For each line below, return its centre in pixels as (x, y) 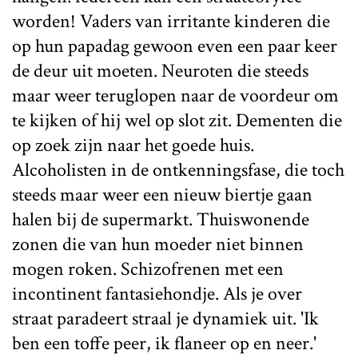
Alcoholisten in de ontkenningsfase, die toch (178, 170)
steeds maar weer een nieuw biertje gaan (162, 195)
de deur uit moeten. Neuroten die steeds (160, 71)
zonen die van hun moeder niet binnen (158, 245)
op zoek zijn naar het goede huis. (133, 145)
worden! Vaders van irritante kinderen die (171, 22)
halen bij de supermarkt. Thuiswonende (161, 220)
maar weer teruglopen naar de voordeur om (175, 96)
